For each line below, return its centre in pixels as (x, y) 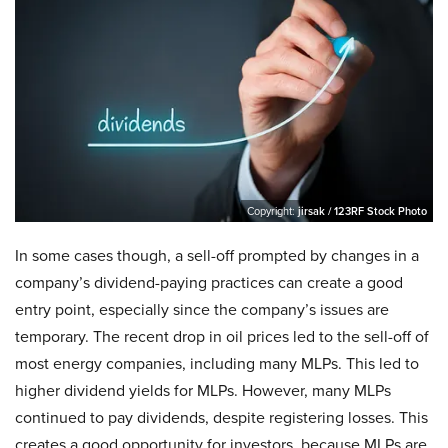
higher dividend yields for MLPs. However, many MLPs (203, 391)
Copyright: (272, 211)
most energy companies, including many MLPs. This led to (217, 364)
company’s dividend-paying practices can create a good (209, 283)
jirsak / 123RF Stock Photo (362, 211)
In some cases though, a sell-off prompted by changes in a (217, 256)
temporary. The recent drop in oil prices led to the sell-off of (222, 337)
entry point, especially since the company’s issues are (202, 310)
